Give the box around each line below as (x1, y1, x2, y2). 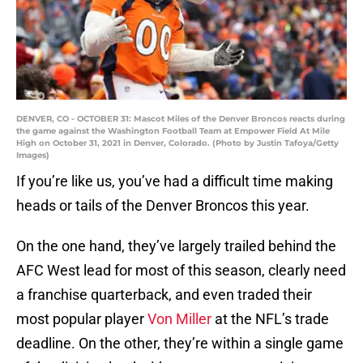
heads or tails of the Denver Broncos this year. (16, 197, 310, 215)
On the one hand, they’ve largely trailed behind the (16, 237, 336, 255)
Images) (16, 150, 49, 161)
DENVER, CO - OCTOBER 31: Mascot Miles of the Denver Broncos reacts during (16, 113, 345, 125)
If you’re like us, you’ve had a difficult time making (16, 173, 333, 190)
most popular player (16, 310, 147, 328)
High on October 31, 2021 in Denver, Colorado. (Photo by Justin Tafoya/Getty (16, 138, 339, 149)
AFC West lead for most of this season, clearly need (16, 262, 346, 280)
